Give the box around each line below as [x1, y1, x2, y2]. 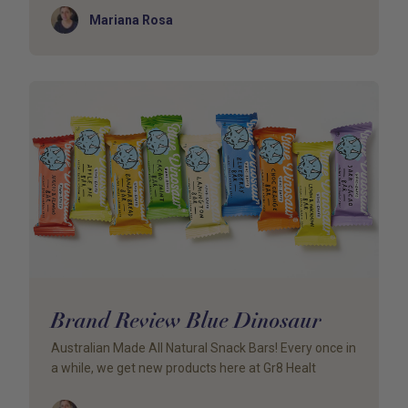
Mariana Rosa [89, 12, 173, 27]
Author [50, 7, 91, 25]
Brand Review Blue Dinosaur [51, 306, 321, 334]
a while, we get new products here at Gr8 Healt [51, 361, 316, 375]
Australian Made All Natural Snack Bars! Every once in [51, 341, 356, 355]
